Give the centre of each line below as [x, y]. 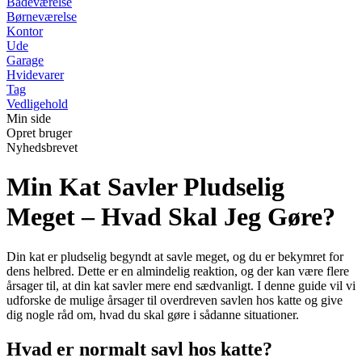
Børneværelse [42, 17]
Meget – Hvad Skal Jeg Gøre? [171, 217]
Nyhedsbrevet [42, 147]
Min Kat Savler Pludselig [145, 187]
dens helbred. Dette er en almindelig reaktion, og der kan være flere [178, 271]
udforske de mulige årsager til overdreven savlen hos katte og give [175, 300]
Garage [25, 60]
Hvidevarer [35, 75]
